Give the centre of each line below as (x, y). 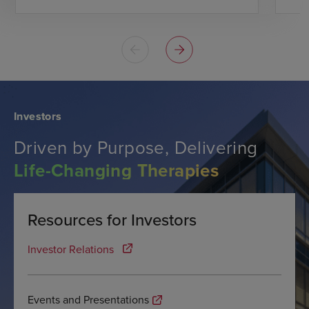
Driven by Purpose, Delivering (136, 147)
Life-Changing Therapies (117, 171)
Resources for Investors (112, 220)
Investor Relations (71, 249)
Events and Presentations (88, 300)
